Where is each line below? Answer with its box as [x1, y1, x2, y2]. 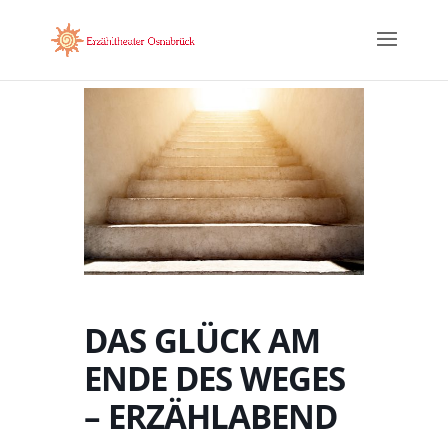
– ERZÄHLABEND [84, 393, 337, 439]
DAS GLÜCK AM [84, 317, 320, 363]
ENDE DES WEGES [84, 355, 345, 401]
